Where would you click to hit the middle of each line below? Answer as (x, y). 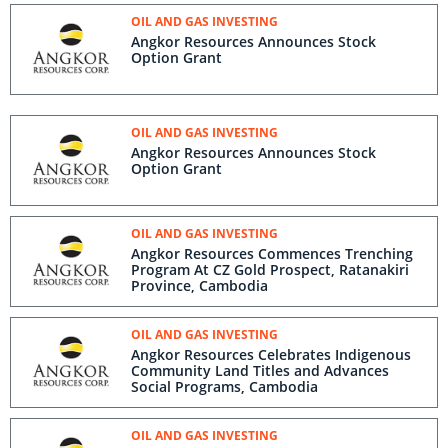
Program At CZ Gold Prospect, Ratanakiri (270, 269)
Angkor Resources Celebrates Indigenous (271, 354)
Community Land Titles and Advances (260, 370)
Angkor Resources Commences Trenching (272, 253)
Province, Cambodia (199, 285)
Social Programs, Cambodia (224, 386)
